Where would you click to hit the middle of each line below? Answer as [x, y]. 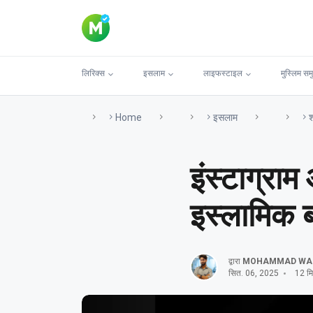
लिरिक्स [93, 73]
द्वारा [235, 261]
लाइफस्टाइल [223, 73]
